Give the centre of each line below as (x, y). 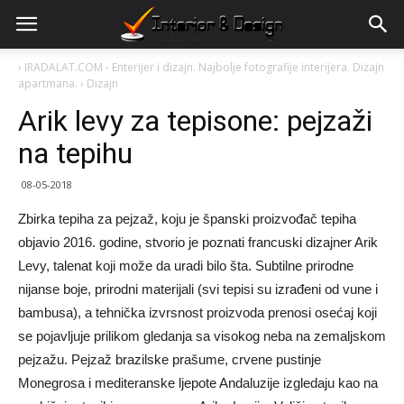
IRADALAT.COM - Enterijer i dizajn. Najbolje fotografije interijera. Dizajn (204, 67)
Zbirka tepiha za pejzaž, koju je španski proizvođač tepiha (187, 219)
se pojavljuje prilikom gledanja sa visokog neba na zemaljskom (202, 336)
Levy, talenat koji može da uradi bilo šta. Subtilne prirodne (186, 266)
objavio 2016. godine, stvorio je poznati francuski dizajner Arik (198, 242)
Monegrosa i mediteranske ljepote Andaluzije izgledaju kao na (198, 383)
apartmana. (48, 83)
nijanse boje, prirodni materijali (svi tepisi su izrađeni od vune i (198, 289)
